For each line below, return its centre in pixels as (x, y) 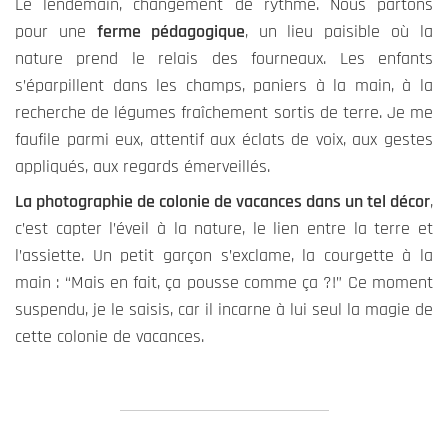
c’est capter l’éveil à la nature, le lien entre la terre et (224, 228)
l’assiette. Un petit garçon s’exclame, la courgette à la (224, 255)
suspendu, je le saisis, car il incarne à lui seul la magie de (224, 309)
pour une (56, 31)
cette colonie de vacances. (109, 336)
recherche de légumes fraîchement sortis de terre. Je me (224, 112)
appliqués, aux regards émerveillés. (142, 166)
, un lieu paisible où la (338, 31)
